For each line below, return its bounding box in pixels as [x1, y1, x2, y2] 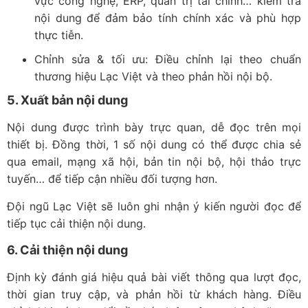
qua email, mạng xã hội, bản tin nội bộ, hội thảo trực [7, 155, 301, 169]
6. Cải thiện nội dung [7, 243, 128, 258]
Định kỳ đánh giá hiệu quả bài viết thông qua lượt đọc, [7, 270, 301, 285]
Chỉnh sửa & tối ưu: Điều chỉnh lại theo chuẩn [34, 52, 301, 67]
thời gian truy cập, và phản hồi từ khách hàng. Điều [7, 287, 301, 302]
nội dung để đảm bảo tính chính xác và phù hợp [34, 11, 301, 25]
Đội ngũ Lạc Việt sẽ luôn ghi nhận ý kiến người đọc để [7, 199, 301, 213]
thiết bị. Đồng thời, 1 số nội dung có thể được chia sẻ [7, 137, 301, 152]
